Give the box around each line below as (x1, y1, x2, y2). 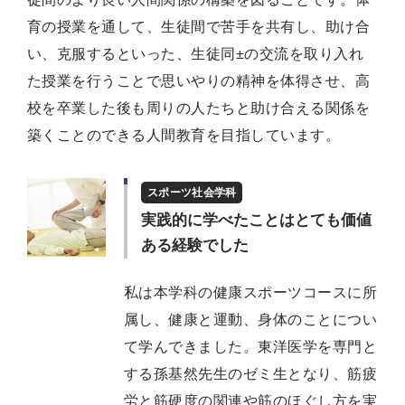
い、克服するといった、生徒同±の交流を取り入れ (27, 46, 364, 62)
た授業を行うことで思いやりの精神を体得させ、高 (27, 73, 371, 89)
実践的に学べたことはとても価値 (141, 212, 372, 230)
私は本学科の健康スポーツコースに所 (124, 284, 378, 300)
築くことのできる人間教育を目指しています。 (27, 127, 341, 144)
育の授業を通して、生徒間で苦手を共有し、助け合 (27, 19, 371, 35)
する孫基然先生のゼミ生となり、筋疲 (124, 365, 378, 381)
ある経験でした (141, 237, 249, 255)
